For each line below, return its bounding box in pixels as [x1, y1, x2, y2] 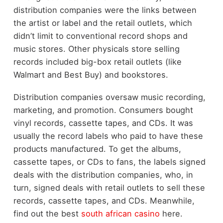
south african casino [81, 208, 160, 219]
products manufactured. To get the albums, [13, 143, 181, 154]
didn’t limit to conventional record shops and [13, 31, 188, 41]
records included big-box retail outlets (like [13, 57, 182, 67]
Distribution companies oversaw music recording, [13, 92, 206, 102]
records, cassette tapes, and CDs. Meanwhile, [13, 195, 195, 206]
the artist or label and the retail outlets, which [13, 18, 192, 28]
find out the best [13, 208, 81, 219]
